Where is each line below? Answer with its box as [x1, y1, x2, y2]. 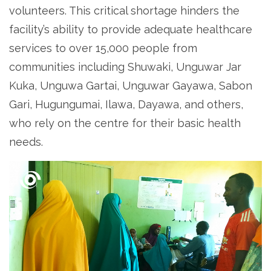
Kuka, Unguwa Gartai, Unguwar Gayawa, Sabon [9, 79, 252, 92]
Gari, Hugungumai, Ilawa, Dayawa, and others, [9, 97, 243, 111]
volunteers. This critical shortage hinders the [9, 4, 240, 17]
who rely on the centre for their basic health [9, 116, 241, 129]
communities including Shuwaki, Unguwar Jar [9, 60, 241, 73]
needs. [9, 135, 43, 148]
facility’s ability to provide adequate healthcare [9, 22, 252, 36]
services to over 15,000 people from [9, 41, 197, 54]
